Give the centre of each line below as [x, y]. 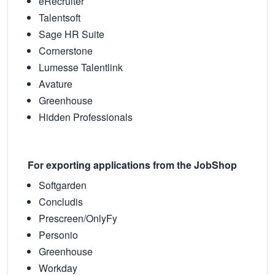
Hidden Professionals [86, 117]
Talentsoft [62, 17]
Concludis [61, 202]
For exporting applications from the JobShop [132, 165]
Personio [58, 235]
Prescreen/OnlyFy [78, 218]
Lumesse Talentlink [83, 67]
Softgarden [63, 185]
